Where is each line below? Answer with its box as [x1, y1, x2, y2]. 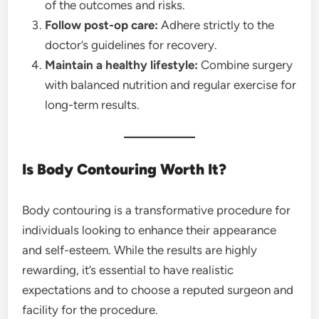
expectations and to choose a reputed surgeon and [22, 283, 294, 297]
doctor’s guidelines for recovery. [45, 38, 218, 52]
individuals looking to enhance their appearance [22, 223, 277, 237]
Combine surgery [198, 58, 293, 72]
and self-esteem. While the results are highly [22, 243, 258, 257]
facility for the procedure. [22, 303, 159, 317]
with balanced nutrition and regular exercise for [45, 78, 297, 92]
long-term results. [45, 98, 140, 112]
